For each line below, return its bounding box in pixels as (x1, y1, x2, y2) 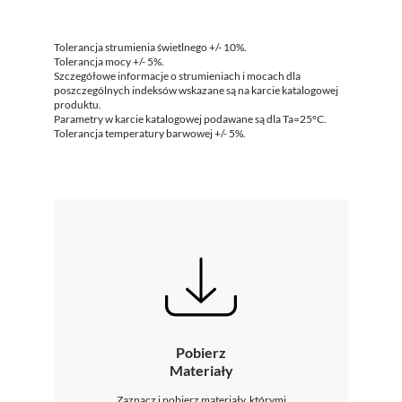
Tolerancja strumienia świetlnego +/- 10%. (54, 39, 247, 54)
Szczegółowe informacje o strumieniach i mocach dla (54, 68, 301, 83)
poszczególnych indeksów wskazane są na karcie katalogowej (54, 83, 338, 97)
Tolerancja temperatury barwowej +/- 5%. (54, 126, 246, 140)
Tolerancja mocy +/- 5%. (54, 54, 164, 68)
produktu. (54, 97, 101, 111)
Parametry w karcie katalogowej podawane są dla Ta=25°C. (54, 111, 327, 126)
